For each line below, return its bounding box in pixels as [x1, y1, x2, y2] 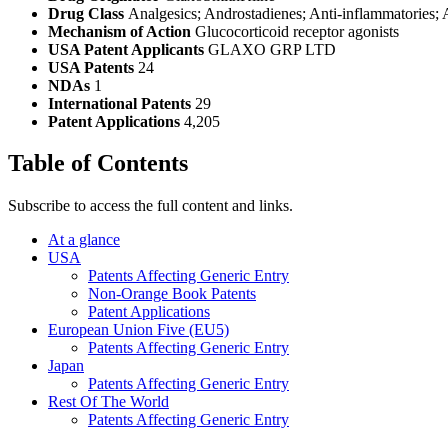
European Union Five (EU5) [48, 321, 229, 339]
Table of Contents [8, 150, 188, 177]
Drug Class [48, 4, 128, 22]
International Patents [48, 94, 195, 112]
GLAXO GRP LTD [208, 40, 336, 58]
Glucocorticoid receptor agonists [195, 22, 399, 40]
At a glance [48, 231, 120, 249]
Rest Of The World [48, 393, 169, 411]
